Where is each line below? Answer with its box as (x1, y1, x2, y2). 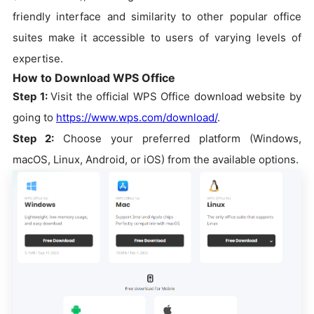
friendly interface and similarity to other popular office (13, 9, 301, 23)
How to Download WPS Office (13, 70, 175, 85)
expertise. (13, 51, 63, 65)
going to (13, 110, 56, 124)
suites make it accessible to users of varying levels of (13, 30, 301, 44)
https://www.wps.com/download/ (56, 110, 217, 124)
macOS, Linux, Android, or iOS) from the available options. (13, 152, 299, 166)
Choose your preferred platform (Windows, (54, 131, 301, 145)
